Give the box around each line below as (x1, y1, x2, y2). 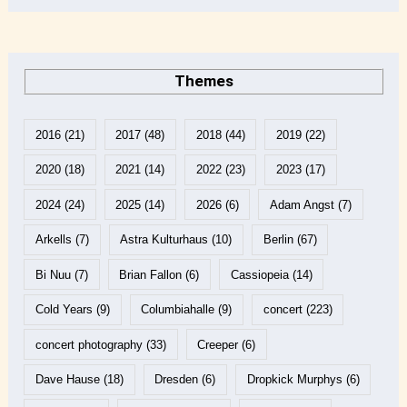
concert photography (35, 337, 143, 352)
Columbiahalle (141, 303, 215, 317)
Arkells (35, 233, 72, 247)
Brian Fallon (119, 267, 183, 282)
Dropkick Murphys (246, 372, 342, 387)
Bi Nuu (35, 267, 71, 282)
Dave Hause (35, 372, 100, 387)
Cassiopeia (230, 267, 289, 282)
